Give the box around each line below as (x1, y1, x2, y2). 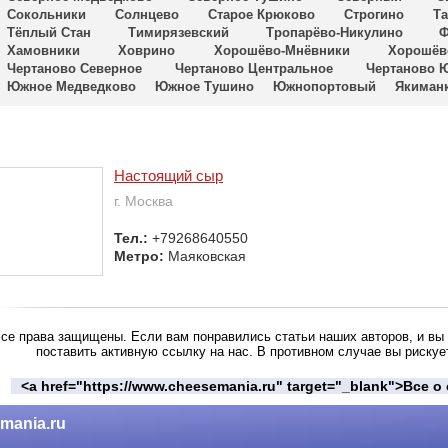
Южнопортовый (273, 78, 376, 94)
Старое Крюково (208, 6, 315, 22)
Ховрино (118, 42, 176, 58)
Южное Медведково (7, 78, 136, 94)
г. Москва (114, 192, 173, 209)
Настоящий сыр (114, 166, 223, 184)
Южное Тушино (155, 78, 254, 94)
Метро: (114, 247, 168, 264)
